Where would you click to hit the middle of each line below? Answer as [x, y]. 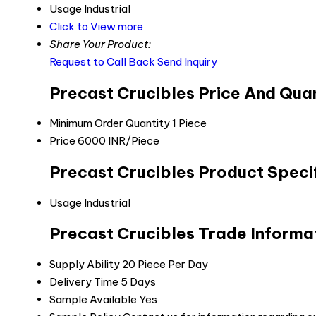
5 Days [138, 282]
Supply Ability [85, 265]
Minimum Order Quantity [110, 123]
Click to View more [96, 27]
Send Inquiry [187, 62]
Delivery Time [84, 282]
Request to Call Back [102, 62]
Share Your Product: [100, 44]
